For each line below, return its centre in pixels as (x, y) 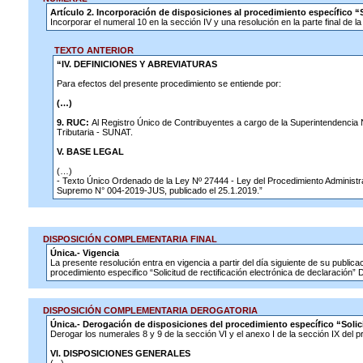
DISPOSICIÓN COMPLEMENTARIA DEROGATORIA (147, 310)
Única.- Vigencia (85, 253)
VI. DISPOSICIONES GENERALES (120, 353)
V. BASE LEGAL (90, 152)
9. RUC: (74, 122)
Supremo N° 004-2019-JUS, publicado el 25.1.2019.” (159, 190)
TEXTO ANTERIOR (90, 50)
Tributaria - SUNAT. (94, 132)
